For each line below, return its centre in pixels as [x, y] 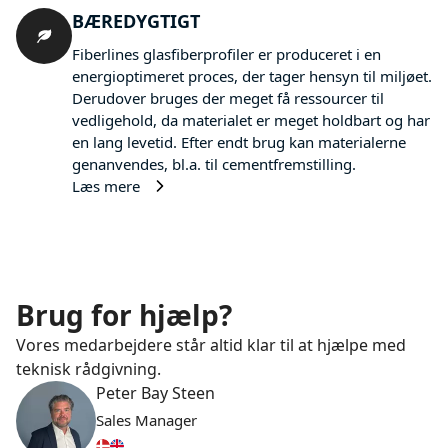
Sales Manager [146, 419]
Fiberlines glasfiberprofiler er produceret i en [226, 53]
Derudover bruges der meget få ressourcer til [228, 97]
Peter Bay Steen [155, 392]
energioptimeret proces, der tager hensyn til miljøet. [252, 75]
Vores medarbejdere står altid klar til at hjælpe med [211, 344]
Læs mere [106, 185]
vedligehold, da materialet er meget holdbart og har [251, 119]
